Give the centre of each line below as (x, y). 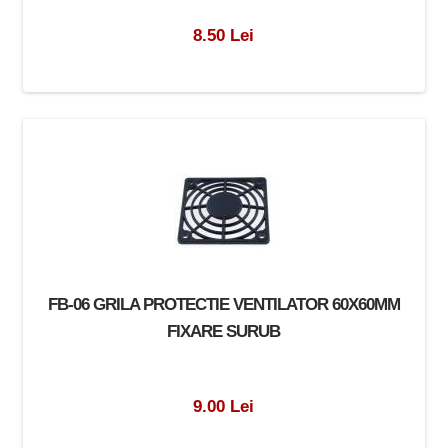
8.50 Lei (224, 34)
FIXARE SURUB (224, 330)
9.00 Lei (224, 405)
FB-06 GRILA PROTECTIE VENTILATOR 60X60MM (223, 303)
